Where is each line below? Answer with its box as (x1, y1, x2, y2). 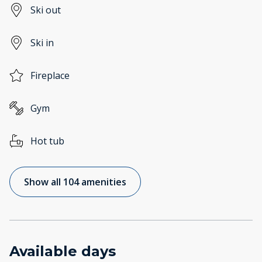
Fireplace (30, 69, 70, 82)
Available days (9, 243, 116, 260)
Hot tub (30, 135, 64, 148)
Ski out (30, 4, 61, 17)
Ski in (30, 36, 54, 50)
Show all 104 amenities (24, 175, 126, 189)
